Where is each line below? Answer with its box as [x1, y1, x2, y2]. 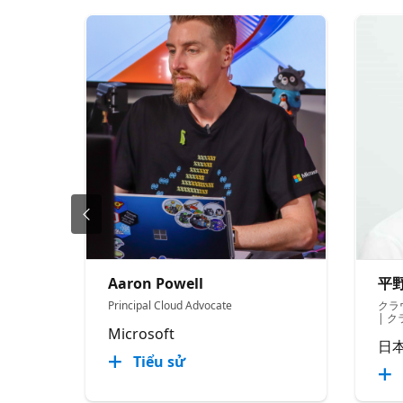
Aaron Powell [108, 273, 204, 293]
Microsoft [108, 323, 175, 344]
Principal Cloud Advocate [108, 297, 233, 313]
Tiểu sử [133, 351, 186, 372]
